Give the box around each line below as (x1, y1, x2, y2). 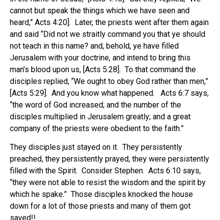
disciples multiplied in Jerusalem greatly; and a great (10, 111, 191, 121)
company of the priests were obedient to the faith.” (10, 123, 184, 133)
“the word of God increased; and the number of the (10, 100, 181, 110)
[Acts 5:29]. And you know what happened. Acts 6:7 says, (10, 88, 209, 98)
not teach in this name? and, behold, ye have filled (10, 41, 179, 51)
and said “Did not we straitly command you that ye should (10, 29, 205, 39)
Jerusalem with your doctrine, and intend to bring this (10, 53, 191, 62)
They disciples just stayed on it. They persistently (10, 142, 182, 152)
